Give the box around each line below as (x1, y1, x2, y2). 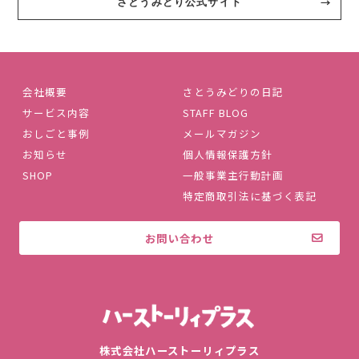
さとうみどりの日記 (183, 83, 284, 99)
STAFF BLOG (183, 104, 249, 120)
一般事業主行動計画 (183, 167, 284, 183)
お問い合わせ (144, 229, 215, 246)
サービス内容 (22, 104, 91, 120)
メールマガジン (183, 125, 262, 141)
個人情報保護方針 (183, 146, 273, 162)
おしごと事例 (22, 125, 91, 141)
